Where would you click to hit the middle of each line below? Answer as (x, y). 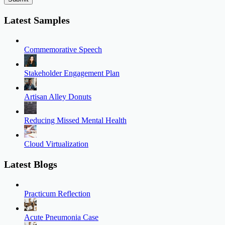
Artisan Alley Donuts (58, 96)
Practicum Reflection (57, 193)
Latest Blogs (31, 164)
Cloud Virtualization (56, 144)
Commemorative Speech (63, 49)
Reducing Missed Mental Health (75, 120)
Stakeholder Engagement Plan (72, 73)
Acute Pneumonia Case (61, 217)
